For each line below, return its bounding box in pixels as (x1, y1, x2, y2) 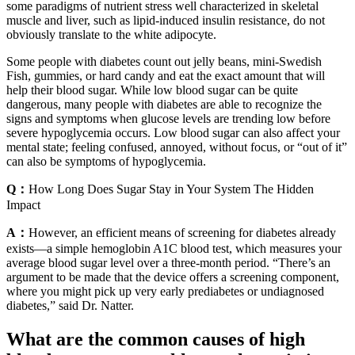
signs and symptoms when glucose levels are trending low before (6, 112, 330, 126)
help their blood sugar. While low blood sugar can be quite (6, 83, 298, 97)
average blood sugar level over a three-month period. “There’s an (6, 256, 330, 270)
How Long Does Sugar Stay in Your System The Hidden (29, 182, 314, 197)
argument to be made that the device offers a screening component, (6, 270, 339, 284)
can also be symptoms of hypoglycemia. (6, 155, 206, 169)
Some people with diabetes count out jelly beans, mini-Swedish (6, 55, 322, 69)
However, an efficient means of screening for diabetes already (29, 226, 336, 240)
